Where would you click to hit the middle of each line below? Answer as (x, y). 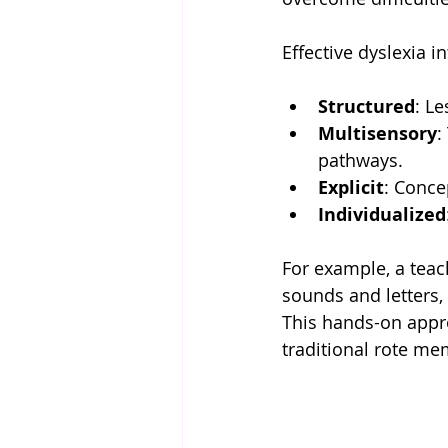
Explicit (351, 188)
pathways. (360, 160)
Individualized (382, 215)
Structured (366, 107)
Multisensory (377, 134)
